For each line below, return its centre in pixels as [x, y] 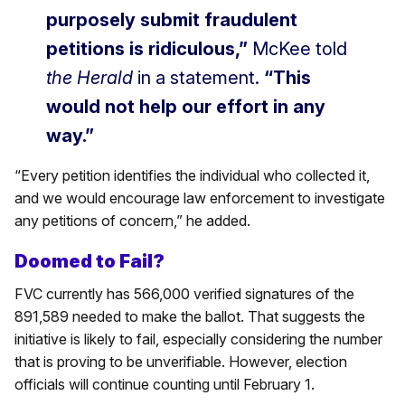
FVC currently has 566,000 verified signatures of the [184, 294]
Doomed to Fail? [89, 262]
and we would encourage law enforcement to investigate [200, 198]
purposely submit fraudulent [172, 20]
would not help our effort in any [186, 107]
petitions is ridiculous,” [149, 49]
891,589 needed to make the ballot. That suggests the [190, 317]
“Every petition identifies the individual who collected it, [192, 176]
